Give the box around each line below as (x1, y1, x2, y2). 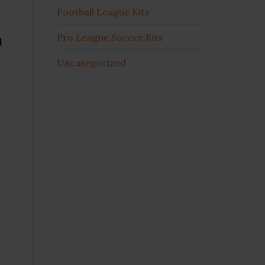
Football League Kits (57, 5, 150, 18)
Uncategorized (57, 56, 126, 69)
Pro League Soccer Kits (57, 31, 163, 43)
